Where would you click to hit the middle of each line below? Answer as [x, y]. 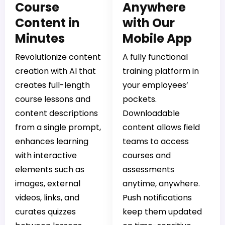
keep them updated [162, 212]
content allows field [161, 128]
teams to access [156, 142]
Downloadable [151, 114]
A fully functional [155, 57]
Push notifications [157, 198]
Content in [47, 23]
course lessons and [53, 99]
